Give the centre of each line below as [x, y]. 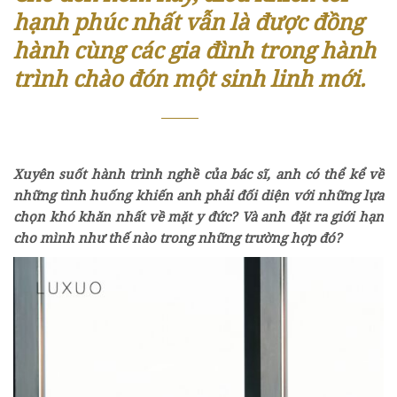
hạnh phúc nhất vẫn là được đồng [188, 21]
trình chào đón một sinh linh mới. [189, 78]
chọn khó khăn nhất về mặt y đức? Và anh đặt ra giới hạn [198, 216]
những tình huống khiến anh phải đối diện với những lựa [198, 195]
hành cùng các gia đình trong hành [195, 49]
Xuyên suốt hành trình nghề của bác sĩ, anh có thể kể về [198, 173]
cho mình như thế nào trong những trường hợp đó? [179, 237]
